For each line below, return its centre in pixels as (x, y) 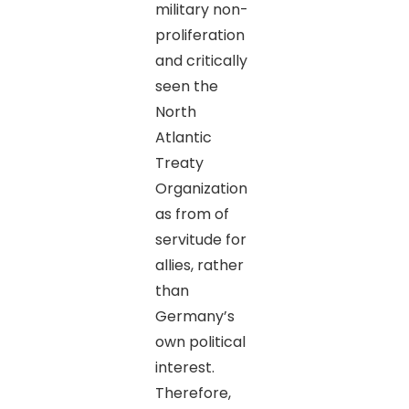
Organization (201, 188)
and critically (201, 60)
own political (200, 341)
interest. (184, 367)
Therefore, (193, 393)
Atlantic (183, 137)
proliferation (199, 35)
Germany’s (194, 316)
